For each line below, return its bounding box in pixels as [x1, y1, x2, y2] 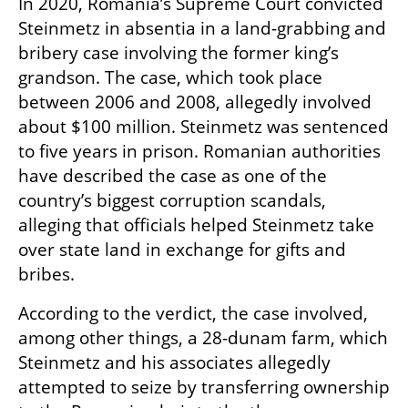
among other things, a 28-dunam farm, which [18, 325, 388, 350]
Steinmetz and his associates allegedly [18, 350, 331, 374]
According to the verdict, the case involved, [18, 301, 368, 325]
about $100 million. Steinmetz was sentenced [18, 114, 389, 138]
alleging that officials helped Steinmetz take [18, 212, 374, 237]
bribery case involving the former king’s [18, 40, 339, 65]
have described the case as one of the [18, 163, 327, 188]
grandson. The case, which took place [18, 65, 322, 89]
